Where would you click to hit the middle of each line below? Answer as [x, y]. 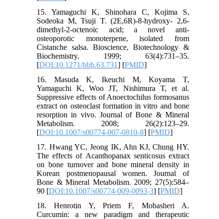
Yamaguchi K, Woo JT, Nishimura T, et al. [113, 88]
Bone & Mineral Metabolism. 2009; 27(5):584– [113, 182]
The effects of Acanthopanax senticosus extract [113, 155]
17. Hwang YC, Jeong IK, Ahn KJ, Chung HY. [113, 147]
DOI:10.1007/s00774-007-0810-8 [92, 132]
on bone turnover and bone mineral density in [113, 164]
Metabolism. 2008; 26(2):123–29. [113, 123]
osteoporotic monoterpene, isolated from [113, 38]
